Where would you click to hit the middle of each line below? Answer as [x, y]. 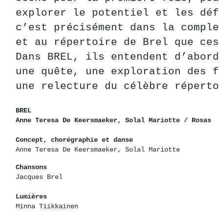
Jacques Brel [39, 177]
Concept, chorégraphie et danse [74, 140]
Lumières [31, 196]
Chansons [31, 167]
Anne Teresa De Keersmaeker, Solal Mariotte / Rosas [113, 120]
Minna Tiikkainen [47, 206]
